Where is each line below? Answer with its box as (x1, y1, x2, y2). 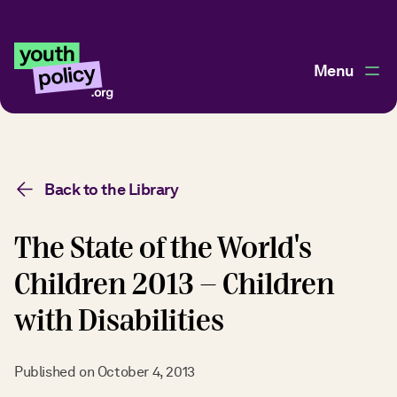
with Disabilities (14, 301, 224, 341)
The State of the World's (14, 229, 312, 269)
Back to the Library (44, 180, 179, 198)
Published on (14, 362, 97, 380)
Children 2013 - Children (14, 265, 335, 305)
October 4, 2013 (97, 362, 195, 380)
